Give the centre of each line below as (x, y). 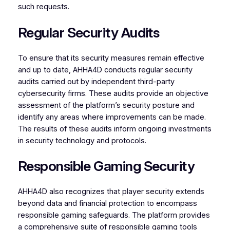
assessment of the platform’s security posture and (106, 105)
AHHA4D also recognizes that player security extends (111, 191)
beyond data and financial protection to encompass (107, 203)
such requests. (43, 7)
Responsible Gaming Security (106, 166)
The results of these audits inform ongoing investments (114, 129)
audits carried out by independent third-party (96, 81)
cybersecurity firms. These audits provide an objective (113, 93)
